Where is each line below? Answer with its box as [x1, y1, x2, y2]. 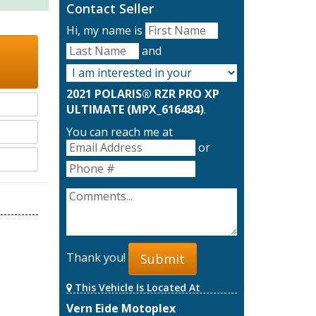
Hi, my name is [66, 23, 145, 38]
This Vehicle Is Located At [71, 280, 200, 294]
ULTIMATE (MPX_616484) [66, 102, 204, 118]
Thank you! [66, 250, 128, 266]
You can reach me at [66, 124, 173, 140]
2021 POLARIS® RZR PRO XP [66, 86, 219, 102]
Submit [140, 250, 185, 267]
